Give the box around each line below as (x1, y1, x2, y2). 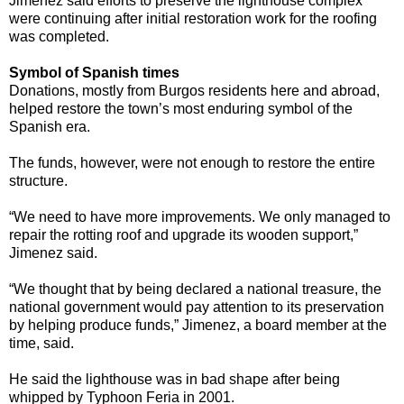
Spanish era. (9, 119, 90, 135)
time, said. (9, 335, 74, 352)
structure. (9, 173, 68, 189)
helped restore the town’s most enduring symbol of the (9, 101, 353, 117)
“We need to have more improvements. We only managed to (9, 209, 390, 225)
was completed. (9, 29, 109, 45)
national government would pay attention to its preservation (9, 299, 384, 316)
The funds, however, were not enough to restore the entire (9, 155, 375, 171)
